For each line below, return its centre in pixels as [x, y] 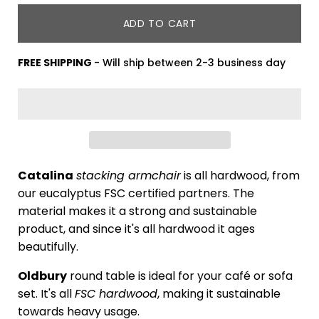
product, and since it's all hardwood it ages [136, 229]
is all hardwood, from [240, 175]
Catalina [46, 175]
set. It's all [46, 293]
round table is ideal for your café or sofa [180, 276]
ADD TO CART [159, 23]
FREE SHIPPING [56, 62]
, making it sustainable [219, 293]
